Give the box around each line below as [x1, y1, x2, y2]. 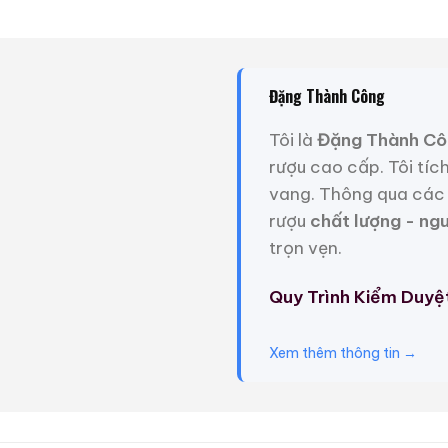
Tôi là [269, 129, 317, 152]
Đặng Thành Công [269, 84, 385, 108]
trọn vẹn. [269, 237, 342, 260]
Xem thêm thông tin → [269, 343, 417, 362]
